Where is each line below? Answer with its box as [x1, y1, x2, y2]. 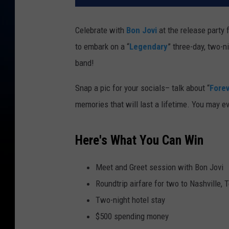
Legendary [129, 41, 168, 52]
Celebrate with [75, 25, 126, 36]
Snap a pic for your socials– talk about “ [75, 83, 210, 94]
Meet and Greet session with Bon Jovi [96, 162, 223, 173]
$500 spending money [96, 211, 169, 222]
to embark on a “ [75, 41, 129, 52]
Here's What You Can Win [75, 132, 203, 148]
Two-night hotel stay [96, 195, 165, 205]
